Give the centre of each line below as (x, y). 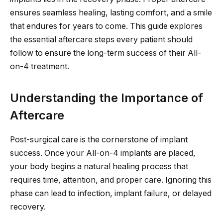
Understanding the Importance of (107, 98)
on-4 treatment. (40, 66)
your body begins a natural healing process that (99, 166)
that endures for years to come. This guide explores (106, 26)
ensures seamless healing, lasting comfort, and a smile (111, 12)
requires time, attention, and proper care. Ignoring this (111, 180)
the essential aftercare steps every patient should (101, 39)
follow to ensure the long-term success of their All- (106, 53)
